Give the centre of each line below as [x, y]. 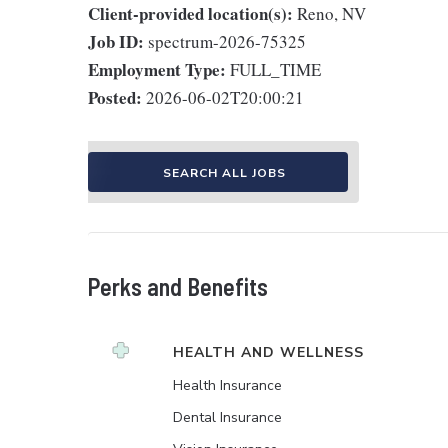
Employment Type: [157, 69]
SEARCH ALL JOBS [224, 173]
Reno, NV [331, 13]
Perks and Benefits [178, 286]
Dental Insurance [227, 417]
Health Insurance [227, 385]
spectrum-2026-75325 [227, 41]
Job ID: [116, 41]
